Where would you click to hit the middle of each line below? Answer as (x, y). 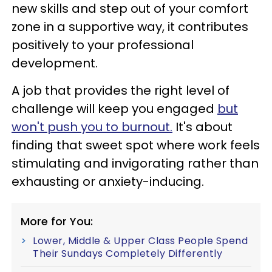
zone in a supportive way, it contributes (130, 27)
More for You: (57, 222)
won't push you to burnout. (92, 127)
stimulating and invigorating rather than (135, 164)
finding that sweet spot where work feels (136, 145)
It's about (202, 127)
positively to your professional (103, 45)
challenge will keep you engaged (114, 109)
